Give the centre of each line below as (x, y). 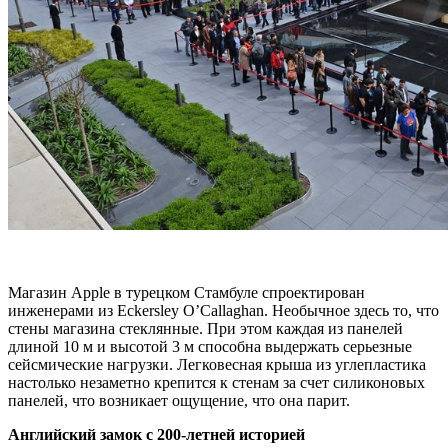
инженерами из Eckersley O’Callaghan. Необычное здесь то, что (223, 310)
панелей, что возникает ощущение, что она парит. (179, 400)
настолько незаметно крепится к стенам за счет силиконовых (216, 382)
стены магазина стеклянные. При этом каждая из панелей (205, 328)
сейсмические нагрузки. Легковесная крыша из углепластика (217, 364)
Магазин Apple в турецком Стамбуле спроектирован (186, 292)
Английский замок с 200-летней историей (156, 434)
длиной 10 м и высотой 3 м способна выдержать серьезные (210, 346)
